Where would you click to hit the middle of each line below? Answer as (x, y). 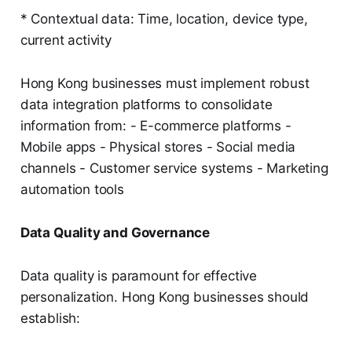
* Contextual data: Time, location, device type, (164, 19)
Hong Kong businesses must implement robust (165, 84)
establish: (50, 319)
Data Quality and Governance (115, 233)
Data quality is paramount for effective (139, 276)
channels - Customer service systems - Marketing (174, 169)
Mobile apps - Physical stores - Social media (158, 147)
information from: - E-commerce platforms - (156, 126)
